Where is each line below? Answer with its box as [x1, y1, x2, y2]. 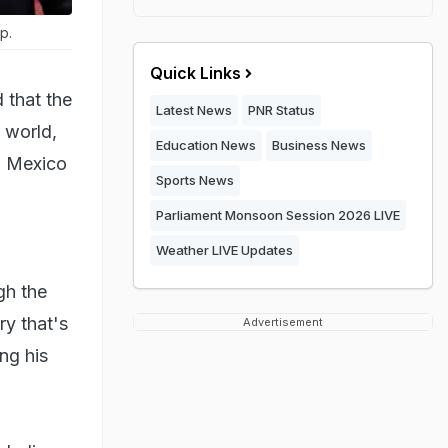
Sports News [156, 172, 234, 188]
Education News [156, 137, 256, 153]
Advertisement [243, 315, 323, 329]
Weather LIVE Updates [156, 242, 293, 258]
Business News [272, 137, 366, 153]
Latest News [156, 102, 232, 118]
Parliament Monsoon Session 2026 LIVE [156, 207, 400, 223]
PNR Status [248, 102, 315, 118]
